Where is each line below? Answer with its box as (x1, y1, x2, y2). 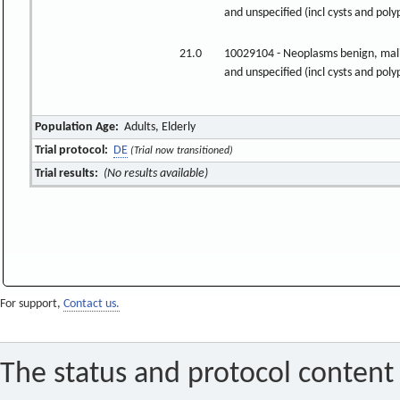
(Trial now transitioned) (129, 145, 233, 156)
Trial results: (35, 166, 99, 180)
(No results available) (103, 166, 208, 180)
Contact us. (63, 297, 120, 312)
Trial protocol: (35, 143, 109, 157)
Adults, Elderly (121, 120, 196, 134)
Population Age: (35, 120, 120, 134)
